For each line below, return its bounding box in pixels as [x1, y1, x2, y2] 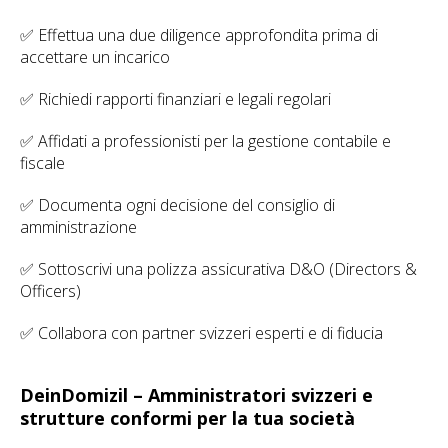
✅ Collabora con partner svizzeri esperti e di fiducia [20, 322, 383, 344]
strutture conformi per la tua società [20, 406, 355, 430]
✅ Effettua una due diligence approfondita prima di [20, 24, 378, 46]
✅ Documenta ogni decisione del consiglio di [20, 194, 335, 216]
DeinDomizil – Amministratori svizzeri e [20, 383, 373, 407]
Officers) [20, 280, 81, 302]
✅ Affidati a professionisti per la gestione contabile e [20, 130, 391, 152]
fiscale [20, 152, 65, 174]
